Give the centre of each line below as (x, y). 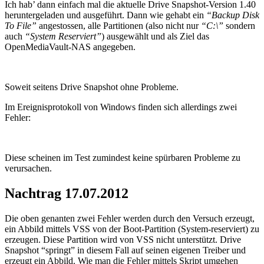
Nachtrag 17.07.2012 (67, 194)
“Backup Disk (233, 15)
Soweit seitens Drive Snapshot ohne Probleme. (92, 87)
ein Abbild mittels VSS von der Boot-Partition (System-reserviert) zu (132, 229)
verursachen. (28, 169)
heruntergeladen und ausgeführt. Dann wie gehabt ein (105, 15)
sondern (239, 26)
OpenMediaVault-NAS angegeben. (70, 47)
